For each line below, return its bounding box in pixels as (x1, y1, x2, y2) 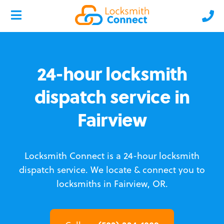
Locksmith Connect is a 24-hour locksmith (24, 149, 199, 162)
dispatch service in (34, 83, 189, 109)
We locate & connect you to (90, 163, 205, 176)
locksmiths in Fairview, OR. (56, 177, 168, 190)
